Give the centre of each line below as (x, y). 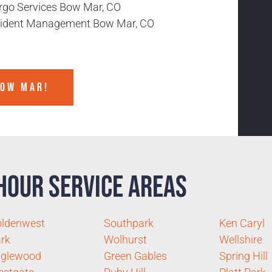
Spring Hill (243, 256)
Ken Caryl (242, 223)
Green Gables (135, 256)
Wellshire (240, 240)
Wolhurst (125, 240)
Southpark (128, 223)
